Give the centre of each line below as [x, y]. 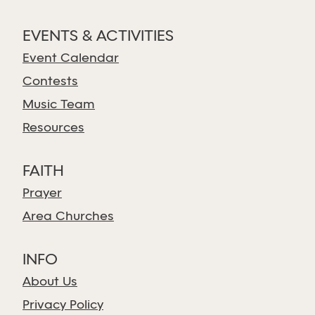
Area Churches [68, 217]
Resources [53, 128]
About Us [50, 282]
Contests [50, 82]
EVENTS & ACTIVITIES [98, 37]
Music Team [59, 105]
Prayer [42, 194]
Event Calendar [71, 59]
